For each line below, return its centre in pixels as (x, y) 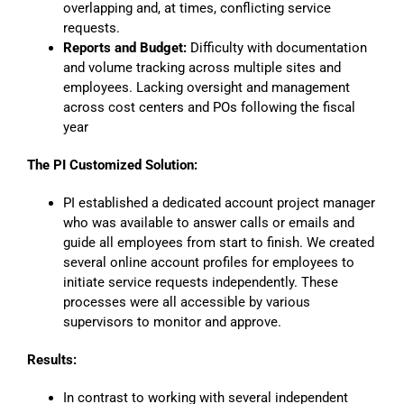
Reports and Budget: (125, 47)
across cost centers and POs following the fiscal (209, 107)
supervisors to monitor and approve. (172, 321)
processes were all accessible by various (187, 302)
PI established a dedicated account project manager (219, 202)
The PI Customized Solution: (112, 165)
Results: (52, 359)
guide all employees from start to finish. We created (219, 242)
